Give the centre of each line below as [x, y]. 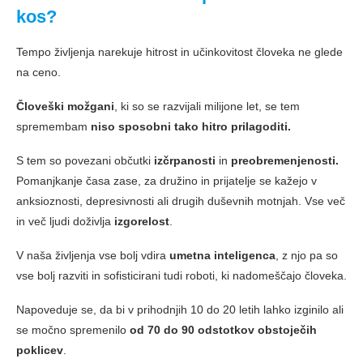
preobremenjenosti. [285, 161]
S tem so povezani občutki [85, 161]
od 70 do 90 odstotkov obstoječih [223, 330]
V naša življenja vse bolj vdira [93, 256]
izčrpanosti [185, 161]
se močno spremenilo [73, 330]
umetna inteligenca [222, 256]
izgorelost [142, 222]
